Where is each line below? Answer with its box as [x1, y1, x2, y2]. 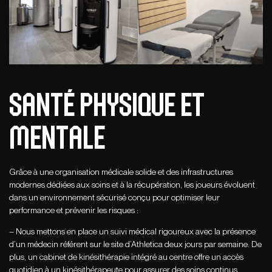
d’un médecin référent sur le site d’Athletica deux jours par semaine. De [9, 239, 262, 250]
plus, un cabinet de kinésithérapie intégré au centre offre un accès [9, 252, 243, 262]
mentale [9, 121, 105, 154]
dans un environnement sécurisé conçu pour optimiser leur [9, 192, 220, 203]
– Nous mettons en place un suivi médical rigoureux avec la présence [9, 226, 256, 237]
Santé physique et [9, 88, 205, 121]
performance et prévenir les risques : [9, 205, 138, 216]
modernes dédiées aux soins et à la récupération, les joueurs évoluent [9, 180, 255, 190]
